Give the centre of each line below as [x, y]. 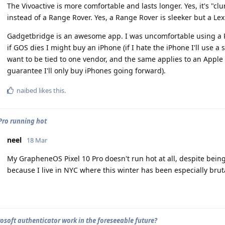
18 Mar [37, 140]
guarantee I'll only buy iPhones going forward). [86, 71]
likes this [51, 90]
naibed [27, 90]
